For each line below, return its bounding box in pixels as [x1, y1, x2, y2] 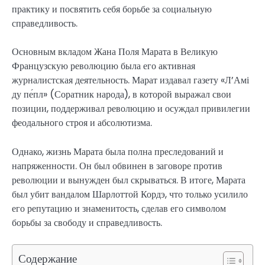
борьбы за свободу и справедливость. [12, 215, 162, 230]
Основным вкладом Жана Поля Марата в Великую [12, 45, 218, 59]
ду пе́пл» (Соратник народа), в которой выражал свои [12, 88, 231, 102]
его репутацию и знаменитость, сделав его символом [12, 201, 226, 215]
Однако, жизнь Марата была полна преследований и [12, 144, 224, 159]
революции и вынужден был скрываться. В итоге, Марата [12, 173, 245, 187]
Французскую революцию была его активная [12, 59, 195, 73]
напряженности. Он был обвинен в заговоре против [12, 159, 222, 173]
